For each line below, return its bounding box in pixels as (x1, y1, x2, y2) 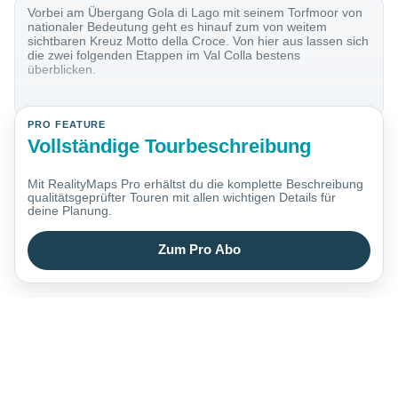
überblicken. (28, 62, 97, 77)
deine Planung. (28, 203, 113, 219)
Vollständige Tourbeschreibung (28, 134, 312, 157)
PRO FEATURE (28, 119, 107, 131)
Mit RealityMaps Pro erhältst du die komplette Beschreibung (28, 177, 364, 192)
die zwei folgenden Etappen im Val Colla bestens (28, 48, 301, 63)
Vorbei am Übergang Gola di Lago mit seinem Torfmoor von (28, 5, 363, 20)
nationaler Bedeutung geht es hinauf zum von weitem (28, 20, 328, 35)
